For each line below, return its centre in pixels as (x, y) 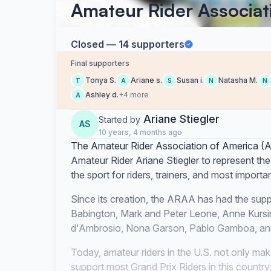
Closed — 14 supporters (128, 44)
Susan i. (190, 80)
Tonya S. (101, 80)
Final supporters (100, 63)
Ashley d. (102, 95)
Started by (119, 119)
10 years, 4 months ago (140, 132)
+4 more (134, 95)
